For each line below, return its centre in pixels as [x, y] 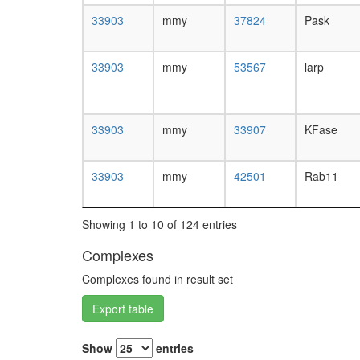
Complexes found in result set [157, 279]
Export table [123, 309]
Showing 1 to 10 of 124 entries [160, 225]
